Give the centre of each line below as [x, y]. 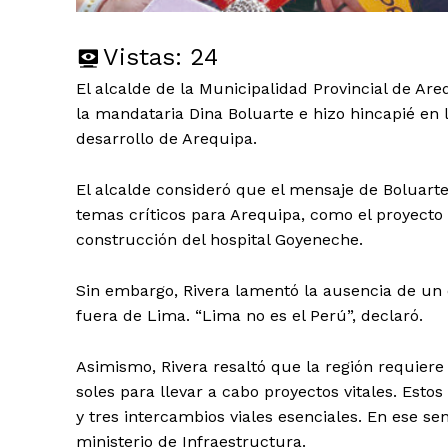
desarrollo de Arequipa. [166, 139]
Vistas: [142, 57]
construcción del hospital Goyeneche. [219, 240]
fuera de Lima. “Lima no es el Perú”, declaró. [249, 316]
